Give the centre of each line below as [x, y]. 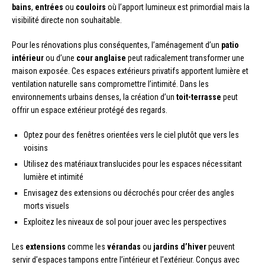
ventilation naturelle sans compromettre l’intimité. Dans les [110, 84]
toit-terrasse [199, 97]
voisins [36, 148]
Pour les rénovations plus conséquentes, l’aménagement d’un [117, 45]
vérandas [124, 246]
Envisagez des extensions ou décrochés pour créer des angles [129, 193]
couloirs [91, 7]
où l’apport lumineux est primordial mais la [178, 7]
